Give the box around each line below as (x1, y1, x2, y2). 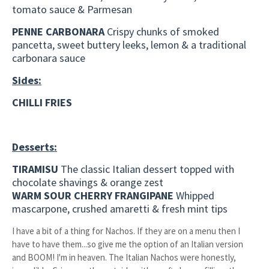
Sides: (12, 73, 41, 87)
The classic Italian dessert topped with (61, 162, 234, 176)
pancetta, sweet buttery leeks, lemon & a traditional (12, 38, 246, 52)
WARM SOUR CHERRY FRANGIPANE (12, 189, 174, 202)
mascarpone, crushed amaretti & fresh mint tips (12, 202, 228, 216)
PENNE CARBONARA (12, 25, 104, 38)
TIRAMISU (12, 162, 61, 176)
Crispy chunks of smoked (107, 25, 219, 38)
